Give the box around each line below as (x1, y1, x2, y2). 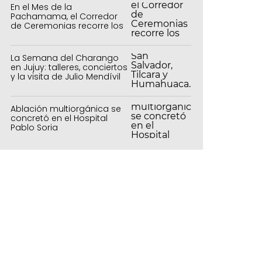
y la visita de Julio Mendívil (11, 70, 120, 82)
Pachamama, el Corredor (11, 10, 118, 22)
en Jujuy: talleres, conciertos (11, 61, 127, 73)
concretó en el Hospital (11, 112, 108, 124)
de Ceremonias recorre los (11, 19, 123, 32)
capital (11, 38, 40, 50)
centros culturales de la (11, 29, 109, 41)
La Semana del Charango (11, 51, 119, 64)
